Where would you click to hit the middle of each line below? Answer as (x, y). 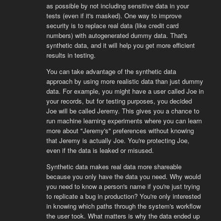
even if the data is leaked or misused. (100, 150)
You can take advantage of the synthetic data (111, 71)
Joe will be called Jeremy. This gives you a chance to (123, 110)
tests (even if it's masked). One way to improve (114, 15)
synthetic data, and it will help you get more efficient (120, 45)
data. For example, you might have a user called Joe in (125, 91)
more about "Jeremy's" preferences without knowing (120, 130)
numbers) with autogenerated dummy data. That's (117, 35)
